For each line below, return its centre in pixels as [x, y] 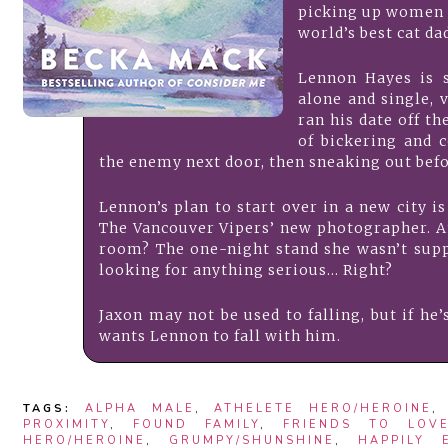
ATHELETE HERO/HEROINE [323, 408]
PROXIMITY [66, 424]
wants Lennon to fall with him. [220, 336]
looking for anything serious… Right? [246, 270]
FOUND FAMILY [197, 424]
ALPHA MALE [139, 408]
